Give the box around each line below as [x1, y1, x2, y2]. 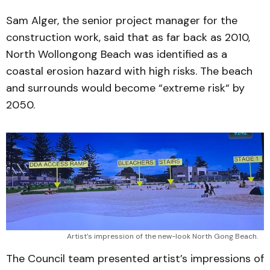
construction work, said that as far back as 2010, [6, 30, 250, 45]
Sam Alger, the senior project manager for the [6, 13, 237, 28]
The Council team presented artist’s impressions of [6, 251, 264, 266]
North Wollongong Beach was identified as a [6, 46, 227, 61]
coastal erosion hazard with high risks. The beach [6, 63, 253, 78]
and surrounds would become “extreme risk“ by [6, 80, 245, 95]
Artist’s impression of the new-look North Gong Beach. [67, 231, 258, 242]
